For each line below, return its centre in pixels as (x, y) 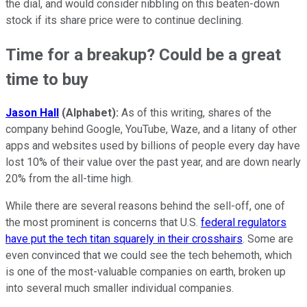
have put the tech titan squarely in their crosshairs (124, 239)
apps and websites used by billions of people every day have (153, 146)
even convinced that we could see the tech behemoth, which (149, 256)
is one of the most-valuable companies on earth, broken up (146, 272)
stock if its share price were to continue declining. (124, 20)
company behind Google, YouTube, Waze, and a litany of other (151, 130)
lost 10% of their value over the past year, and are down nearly (153, 162)
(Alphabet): (89, 113)
